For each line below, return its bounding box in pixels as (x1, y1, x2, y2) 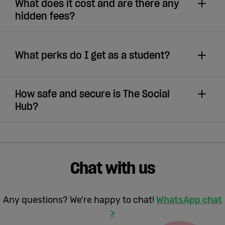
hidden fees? (15, 10, 75, 23)
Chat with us (70, 157, 155, 178)
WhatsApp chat (156, 194, 222, 205)
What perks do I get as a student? (15, 48, 170, 62)
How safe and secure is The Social (15, 87, 170, 101)
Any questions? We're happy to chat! (3, 194, 156, 205)
